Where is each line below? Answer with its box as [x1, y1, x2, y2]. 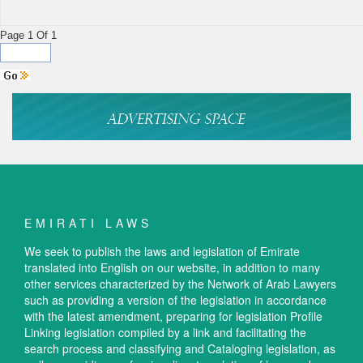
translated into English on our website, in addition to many [24, 259, 320, 276]
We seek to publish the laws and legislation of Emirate [24, 243, 300, 260]
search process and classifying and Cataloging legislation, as [24, 340, 335, 357]
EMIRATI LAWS [24, 215, 152, 232]
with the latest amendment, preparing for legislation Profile [24, 308, 322, 325]
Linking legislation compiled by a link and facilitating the [24, 324, 306, 341]
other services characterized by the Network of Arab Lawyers [24, 275, 336, 293]
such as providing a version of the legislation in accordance [24, 292, 327, 309]
